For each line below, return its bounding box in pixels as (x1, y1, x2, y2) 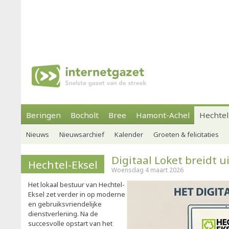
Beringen (26, 110, 61, 120)
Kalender (114, 130, 143, 139)
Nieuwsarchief (59, 130, 104, 139)
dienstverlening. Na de (28, 209, 98, 218)
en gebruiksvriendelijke (28, 199, 102, 209)
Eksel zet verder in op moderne (28, 190, 125, 199)
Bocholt (71, 110, 99, 120)
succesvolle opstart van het (28, 219, 112, 228)
